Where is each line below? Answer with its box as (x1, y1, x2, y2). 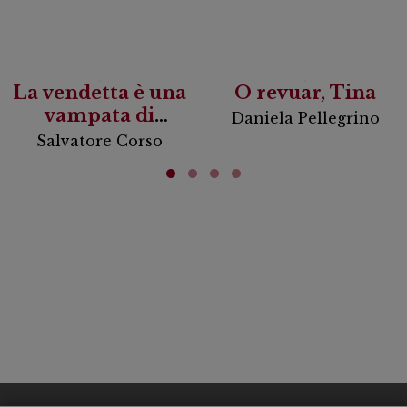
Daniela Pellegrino (231, 108, 381, 127)
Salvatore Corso (35, 131, 163, 150)
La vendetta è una (13, 81, 187, 104)
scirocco (58, 126, 142, 149)
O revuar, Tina (234, 81, 377, 104)
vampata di (45, 104, 155, 126)
